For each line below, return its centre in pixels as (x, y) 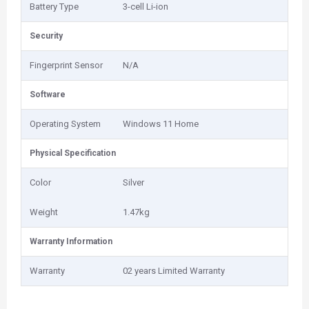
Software (48, 94)
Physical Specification (73, 153)
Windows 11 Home (161, 124)
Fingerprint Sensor (66, 65)
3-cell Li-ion (146, 7)
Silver (133, 182)
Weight (44, 212)
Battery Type (54, 7)
